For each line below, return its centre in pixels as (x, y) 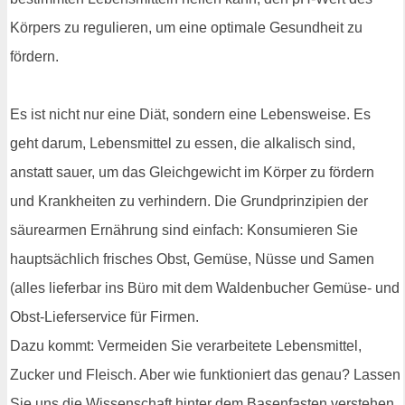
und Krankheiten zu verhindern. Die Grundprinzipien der (189, 202)
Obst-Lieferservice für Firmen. (104, 317)
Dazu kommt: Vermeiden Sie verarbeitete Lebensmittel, (186, 346)
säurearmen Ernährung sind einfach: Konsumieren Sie (184, 231)
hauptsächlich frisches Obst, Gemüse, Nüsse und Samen (192, 259)
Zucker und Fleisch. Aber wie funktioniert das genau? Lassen (205, 375)
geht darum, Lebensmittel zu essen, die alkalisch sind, (183, 144)
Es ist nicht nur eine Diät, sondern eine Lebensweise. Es (190, 115)
